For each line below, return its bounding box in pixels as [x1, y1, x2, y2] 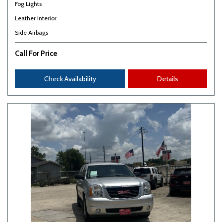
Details [157, 74, 178, 83]
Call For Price [15, 49, 57, 58]
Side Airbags [15, 29, 48, 36]
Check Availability [44, 74, 96, 83]
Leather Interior [15, 14, 56, 22]
